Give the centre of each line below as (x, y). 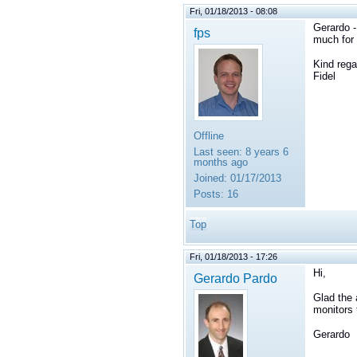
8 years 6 (265, 152)
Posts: (209, 194)
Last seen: (218, 152)
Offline (209, 136)
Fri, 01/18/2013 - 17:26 (233, 257)
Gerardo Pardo (235, 279)
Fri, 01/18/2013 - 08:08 (233, 12)
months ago (221, 163)
